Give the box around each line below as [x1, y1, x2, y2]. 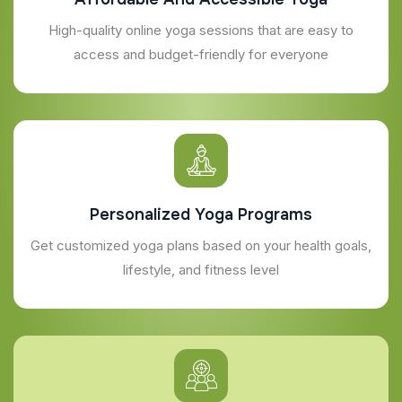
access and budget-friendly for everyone [74, 45, 328, 63]
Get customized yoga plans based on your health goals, [31, 236, 371, 254]
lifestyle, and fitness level [123, 260, 279, 278]
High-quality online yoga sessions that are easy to [48, 21, 354, 39]
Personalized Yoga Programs [90, 204, 312, 224]
